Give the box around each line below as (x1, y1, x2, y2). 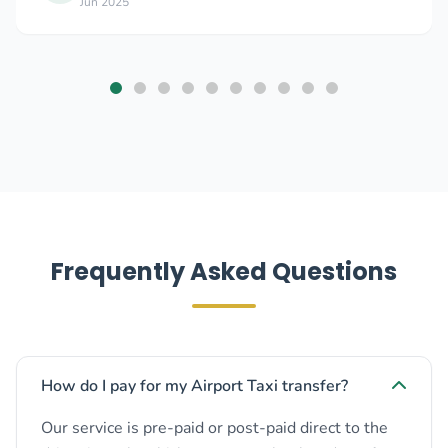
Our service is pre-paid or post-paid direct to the (41, 417, 388, 439)
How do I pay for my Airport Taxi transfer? (41, 375, 348, 397)
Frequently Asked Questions (51, 255, 397, 288)
